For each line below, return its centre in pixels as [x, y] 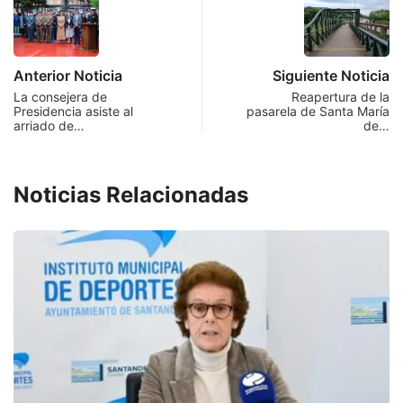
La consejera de [60, 97]
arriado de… [49, 126]
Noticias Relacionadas [131, 195]
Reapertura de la [340, 97]
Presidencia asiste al [73, 112]
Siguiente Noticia [331, 76]
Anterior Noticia [68, 76]
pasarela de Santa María [318, 112]
